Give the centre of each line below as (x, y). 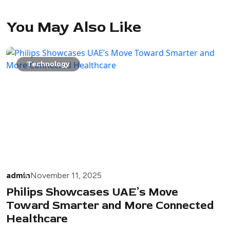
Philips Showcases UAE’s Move (92, 192)
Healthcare (37, 218)
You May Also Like (74, 27)
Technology (48, 64)
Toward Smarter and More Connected (110, 205)
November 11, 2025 (66, 175)
